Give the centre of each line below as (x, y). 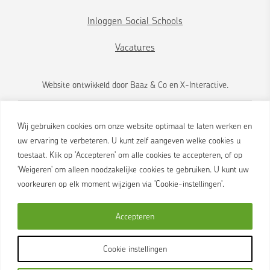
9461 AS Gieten (135, 226)
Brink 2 (118, 212)
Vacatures (135, 47)
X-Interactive (203, 84)
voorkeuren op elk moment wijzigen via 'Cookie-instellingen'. (121, 183)
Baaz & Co (148, 84)
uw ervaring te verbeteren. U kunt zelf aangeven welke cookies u (129, 140)
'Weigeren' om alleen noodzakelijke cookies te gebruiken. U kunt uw (133, 169)
